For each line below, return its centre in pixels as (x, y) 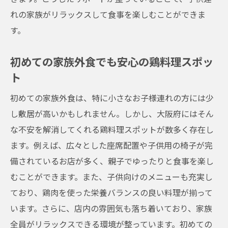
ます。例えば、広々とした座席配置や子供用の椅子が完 (111, 145)
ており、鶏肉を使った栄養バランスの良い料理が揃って (111, 192)
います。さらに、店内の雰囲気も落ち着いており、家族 (111, 208)
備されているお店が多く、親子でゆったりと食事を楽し (112, 161)
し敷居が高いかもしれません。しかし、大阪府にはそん (112, 113)
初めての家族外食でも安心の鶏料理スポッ (112, 61)
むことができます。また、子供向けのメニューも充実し (111, 177)
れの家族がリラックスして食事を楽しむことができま (108, 14)
